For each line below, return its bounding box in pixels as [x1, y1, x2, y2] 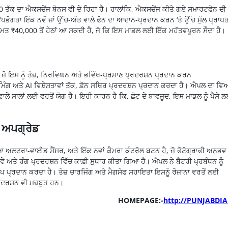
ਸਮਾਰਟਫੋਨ [187, 4, 217, 14]
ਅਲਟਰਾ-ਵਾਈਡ [5, 146, 48, 156]
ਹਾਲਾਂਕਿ [110, 4, 131, 14]
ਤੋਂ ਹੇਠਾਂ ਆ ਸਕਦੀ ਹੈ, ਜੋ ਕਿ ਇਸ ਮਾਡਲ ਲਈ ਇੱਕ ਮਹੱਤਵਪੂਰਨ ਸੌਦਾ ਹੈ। [39, 25, 225, 35]
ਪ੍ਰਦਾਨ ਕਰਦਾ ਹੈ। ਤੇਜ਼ [4, 167, 70, 177]
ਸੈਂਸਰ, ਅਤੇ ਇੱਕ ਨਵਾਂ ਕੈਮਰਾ [47, 146, 125, 156]
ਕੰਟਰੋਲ [125, 146, 144, 156]
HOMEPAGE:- [118, 195, 164, 206]
